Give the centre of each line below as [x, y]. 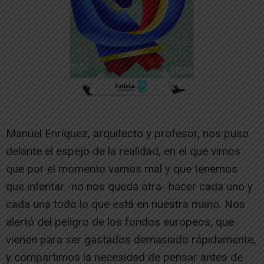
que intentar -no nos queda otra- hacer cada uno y [129, 187]
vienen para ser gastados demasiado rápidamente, [131, 240]
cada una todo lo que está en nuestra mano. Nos [126, 204]
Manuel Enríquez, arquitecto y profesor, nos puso [127, 133]
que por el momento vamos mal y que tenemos [122, 169]
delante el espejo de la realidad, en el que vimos [123, 151]
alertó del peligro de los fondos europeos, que [120, 222]
